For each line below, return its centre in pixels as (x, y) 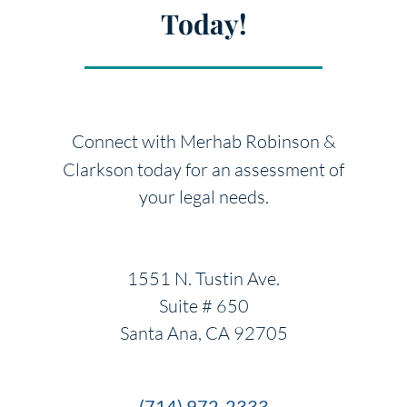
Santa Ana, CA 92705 (203, 333)
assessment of (289, 169)
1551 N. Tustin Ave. (203, 278)
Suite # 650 (203, 305)
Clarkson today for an (147, 169)
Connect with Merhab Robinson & (203, 141)
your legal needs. (203, 196)
